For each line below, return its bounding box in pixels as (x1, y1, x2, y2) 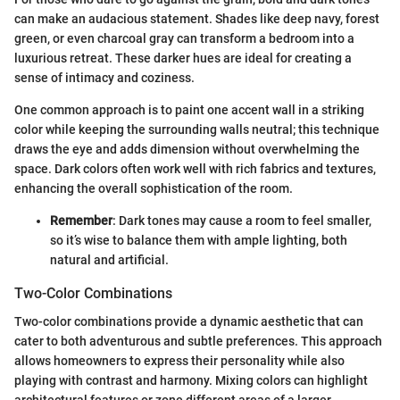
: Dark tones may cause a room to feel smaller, (112, 213, 371, 229)
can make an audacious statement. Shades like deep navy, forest (14, 12, 379, 27)
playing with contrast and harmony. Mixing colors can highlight (14, 373, 368, 388)
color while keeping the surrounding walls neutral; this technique (14, 122, 379, 137)
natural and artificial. (50, 253, 169, 268)
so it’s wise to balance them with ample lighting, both (50, 233, 347, 248)
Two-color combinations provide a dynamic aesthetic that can (14, 314, 363, 329)
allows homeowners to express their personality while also (14, 354, 345, 369)
